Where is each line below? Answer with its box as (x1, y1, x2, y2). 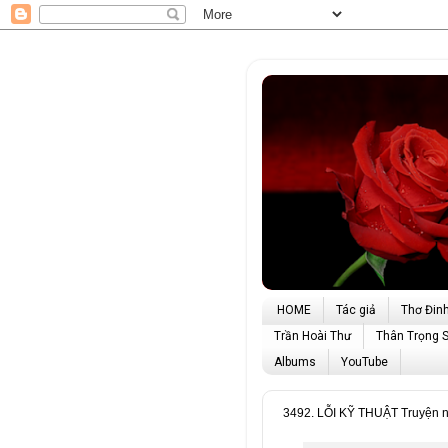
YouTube (341, 355, 388, 370)
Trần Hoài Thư (274, 329, 351, 344)
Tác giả (336, 303, 376, 318)
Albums (274, 355, 316, 370)
